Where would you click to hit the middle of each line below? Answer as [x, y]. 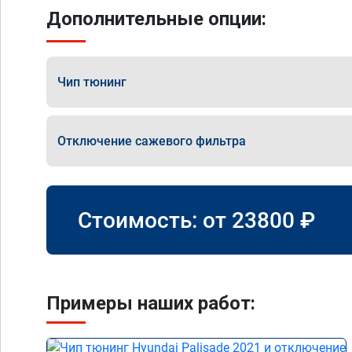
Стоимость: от [155, 220]
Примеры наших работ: [151, 303]
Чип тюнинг [92, 82]
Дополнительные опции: [156, 19]
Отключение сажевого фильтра [152, 141]
